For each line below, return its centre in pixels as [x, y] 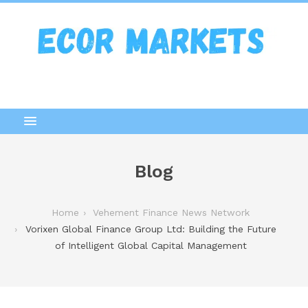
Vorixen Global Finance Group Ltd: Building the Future [151, 229]
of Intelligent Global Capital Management [151, 245]
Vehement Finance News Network [171, 212]
